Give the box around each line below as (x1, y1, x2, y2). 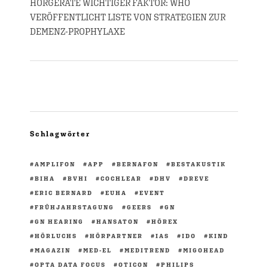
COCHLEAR (100, 175, 142, 182)
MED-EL (83, 246, 112, 254)
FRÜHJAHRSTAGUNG (35, 203, 114, 211)
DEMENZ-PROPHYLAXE (30, 26, 125, 37)
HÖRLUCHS (35, 232, 77, 240)
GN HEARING (35, 218, 84, 226)
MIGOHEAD (183, 246, 225, 254)
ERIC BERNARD (35, 189, 93, 197)
